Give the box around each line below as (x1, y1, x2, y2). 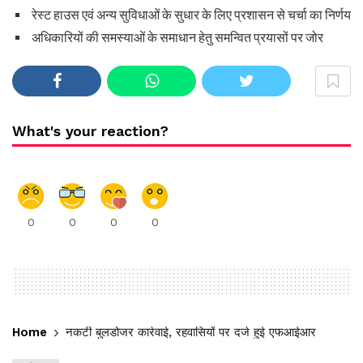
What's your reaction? (12, 122, 169, 139)
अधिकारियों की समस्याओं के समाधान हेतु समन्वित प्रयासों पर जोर (28, 29, 323, 45)
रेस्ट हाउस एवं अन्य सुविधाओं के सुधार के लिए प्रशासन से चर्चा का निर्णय (28, 6, 351, 23)
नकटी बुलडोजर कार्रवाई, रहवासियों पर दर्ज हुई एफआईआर (66, 324, 316, 340)
